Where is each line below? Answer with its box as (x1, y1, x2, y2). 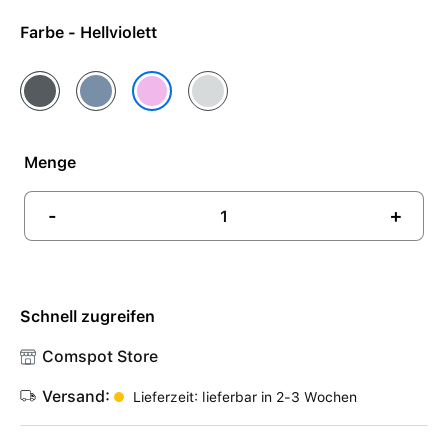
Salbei (188, 73, 234, 92)
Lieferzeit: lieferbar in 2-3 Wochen (129, 389, 357, 405)
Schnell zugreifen (20, 307, 155, 326)
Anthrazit (20, 73, 91, 92)
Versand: (42, 387, 114, 406)
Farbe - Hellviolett (68, 23, 157, 42)
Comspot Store (42, 347, 158, 366)
